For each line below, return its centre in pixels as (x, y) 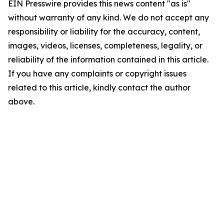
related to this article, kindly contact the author (99, 87)
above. (21, 101)
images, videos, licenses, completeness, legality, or (105, 45)
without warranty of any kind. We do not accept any (108, 17)
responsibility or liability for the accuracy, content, (104, 31)
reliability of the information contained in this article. (108, 59)
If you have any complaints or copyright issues (97, 73)
